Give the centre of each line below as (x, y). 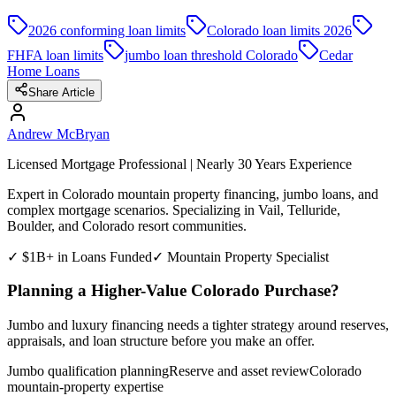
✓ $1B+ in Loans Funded (80, 256)
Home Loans (43, 71)
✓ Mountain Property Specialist (240, 256)
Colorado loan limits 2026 (279, 30)
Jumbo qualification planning (88, 371)
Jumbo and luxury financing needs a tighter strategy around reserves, (198, 325)
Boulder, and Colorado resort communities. (127, 225)
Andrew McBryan (58, 133)
